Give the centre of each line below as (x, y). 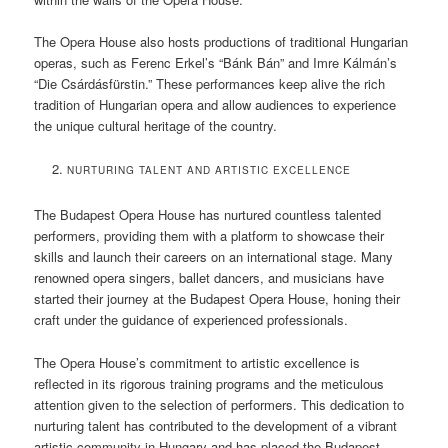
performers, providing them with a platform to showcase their (209, 236)
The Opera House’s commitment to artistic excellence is (197, 362)
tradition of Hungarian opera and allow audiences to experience (215, 105)
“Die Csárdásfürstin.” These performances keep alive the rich (210, 84)
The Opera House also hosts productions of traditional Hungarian (221, 42)
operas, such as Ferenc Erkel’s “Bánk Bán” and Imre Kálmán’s (216, 63)
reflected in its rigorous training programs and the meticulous (209, 383)
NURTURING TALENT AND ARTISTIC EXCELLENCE (208, 170)
